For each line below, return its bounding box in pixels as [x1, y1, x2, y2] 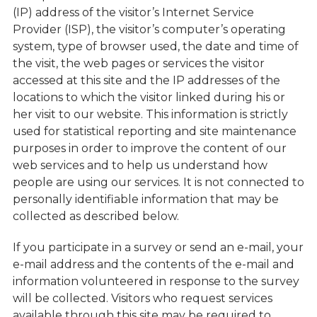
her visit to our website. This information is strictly [12, 108, 288, 121]
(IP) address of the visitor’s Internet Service [12, 6, 254, 19]
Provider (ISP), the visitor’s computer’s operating [12, 23, 286, 36]
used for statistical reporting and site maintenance [12, 125, 296, 138]
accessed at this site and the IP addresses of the [12, 74, 280, 87]
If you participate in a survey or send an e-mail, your [12, 241, 304, 254]
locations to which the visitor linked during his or [12, 91, 285, 104]
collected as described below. [12, 209, 179, 223]
